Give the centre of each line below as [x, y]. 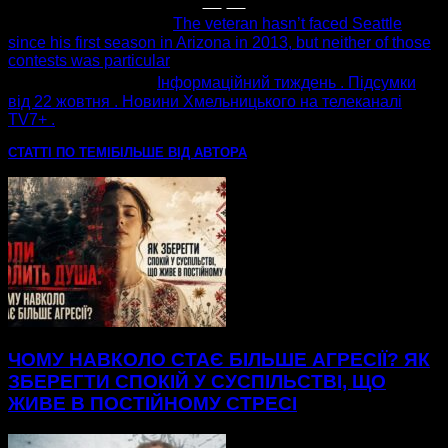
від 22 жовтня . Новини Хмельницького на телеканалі [205, 102]
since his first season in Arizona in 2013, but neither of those [219, 43]
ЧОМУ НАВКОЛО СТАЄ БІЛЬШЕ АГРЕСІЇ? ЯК [219, 360]
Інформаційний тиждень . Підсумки [286, 83]
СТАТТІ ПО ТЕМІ [59, 153]
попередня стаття [90, 22]
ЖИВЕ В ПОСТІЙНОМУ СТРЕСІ [152, 404]
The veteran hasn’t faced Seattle [287, 24]
